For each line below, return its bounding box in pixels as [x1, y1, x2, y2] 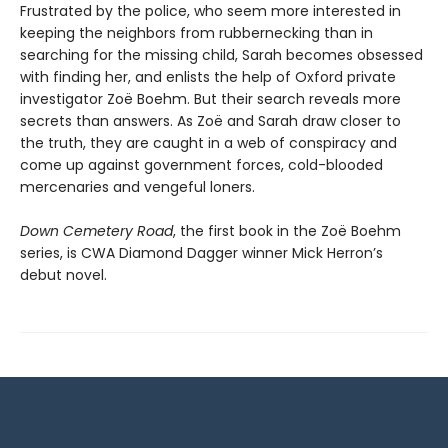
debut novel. [20, 264, 107, 285]
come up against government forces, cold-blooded [20, 154, 383, 175]
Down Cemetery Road [20, 220, 173, 241]
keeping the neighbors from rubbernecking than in [20, 22, 373, 43]
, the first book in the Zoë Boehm [173, 220, 401, 241]
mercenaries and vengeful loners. [20, 176, 255, 197]
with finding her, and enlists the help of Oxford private [20, 66, 396, 87]
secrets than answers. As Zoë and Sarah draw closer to [20, 110, 401, 131]
